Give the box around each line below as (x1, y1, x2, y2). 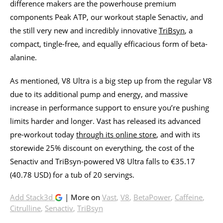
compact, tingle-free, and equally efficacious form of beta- (10, 38, 208, 49)
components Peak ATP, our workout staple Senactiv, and (10, 11, 203, 22)
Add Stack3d (10, 192, 55, 202)
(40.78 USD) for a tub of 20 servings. (10, 169, 134, 180)
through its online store (76, 129, 156, 139)
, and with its (156, 129, 200, 139)
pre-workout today (10, 129, 76, 139)
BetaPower (133, 192, 171, 202)
